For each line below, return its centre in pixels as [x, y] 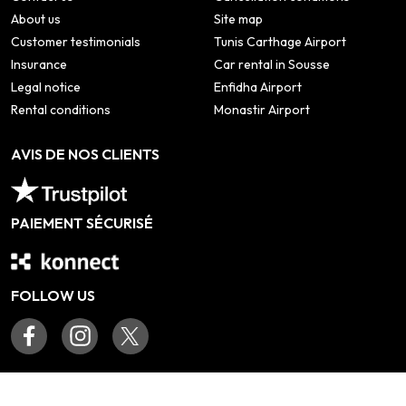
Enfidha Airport [258, 87]
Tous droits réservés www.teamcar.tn [164, 394]
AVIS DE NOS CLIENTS [85, 155]
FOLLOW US [53, 296]
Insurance [39, 65]
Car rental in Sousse [272, 65]
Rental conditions [61, 110]
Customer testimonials [76, 42]
